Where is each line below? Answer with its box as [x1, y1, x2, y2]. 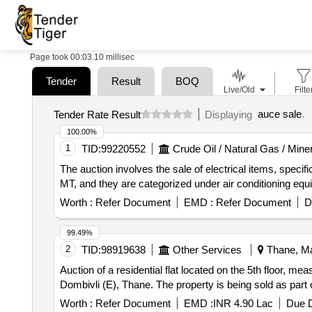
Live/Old [223, 85, 255, 95]
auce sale [257, 108, 302, 120]
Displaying [204, 108, 258, 120]
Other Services [172, 244, 242, 256]
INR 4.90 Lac [212, 297, 273, 309]
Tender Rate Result [53, 108, 141, 120]
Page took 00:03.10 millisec [30, 52, 134, 62]
